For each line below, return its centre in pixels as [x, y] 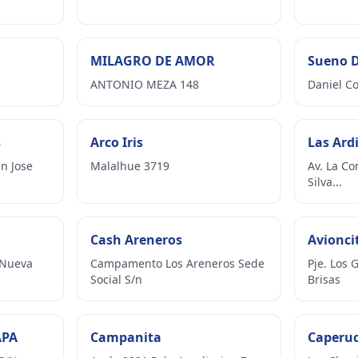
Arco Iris [117, 142]
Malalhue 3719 [130, 166]
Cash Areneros [137, 240]
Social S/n [117, 279]
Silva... [324, 182]
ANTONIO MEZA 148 [145, 84]
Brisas [324, 279]
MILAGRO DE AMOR [153, 61]
